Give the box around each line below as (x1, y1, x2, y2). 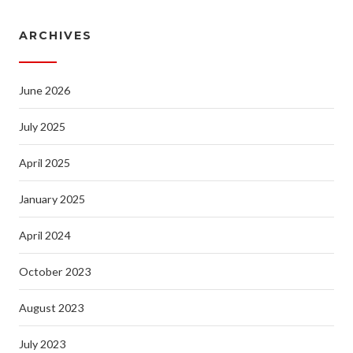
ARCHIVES (19, 28, 92, 43)
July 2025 (19, 120, 65, 133)
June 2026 (19, 84, 70, 97)
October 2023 (19, 265, 91, 278)
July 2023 (19, 337, 65, 351)
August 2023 (19, 301, 84, 314)
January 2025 (19, 192, 85, 206)
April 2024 (19, 229, 70, 242)
